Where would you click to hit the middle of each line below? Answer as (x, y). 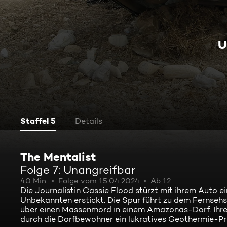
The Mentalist (58, 157)
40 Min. (34, 181)
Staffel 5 (38, 121)
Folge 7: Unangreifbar (78, 170)
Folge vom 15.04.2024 (99, 181)
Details (89, 121)
